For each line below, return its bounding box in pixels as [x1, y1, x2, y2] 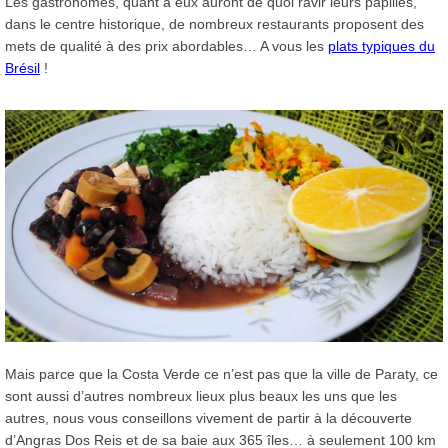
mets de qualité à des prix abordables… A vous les [5, 37, 328, 54]
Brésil [5, 59, 40, 76]
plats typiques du [328, 37, 435, 54]
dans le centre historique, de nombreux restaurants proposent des [5, 15, 424, 32]
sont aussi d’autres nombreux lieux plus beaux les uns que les [5, 387, 397, 404]
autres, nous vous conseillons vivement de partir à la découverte [5, 409, 412, 426]
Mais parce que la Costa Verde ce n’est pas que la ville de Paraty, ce [5, 365, 438, 382]
